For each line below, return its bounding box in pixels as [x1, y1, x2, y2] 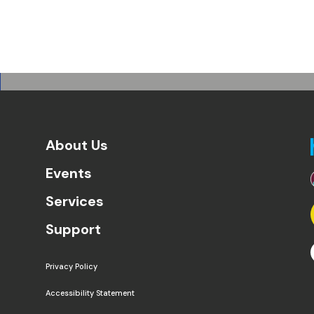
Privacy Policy [45, 261, 97, 271]
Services [45, 192, 104, 211]
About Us [45, 136, 108, 155]
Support [45, 220, 101, 239]
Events [45, 164, 92, 183]
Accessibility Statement [45, 287, 135, 298]
